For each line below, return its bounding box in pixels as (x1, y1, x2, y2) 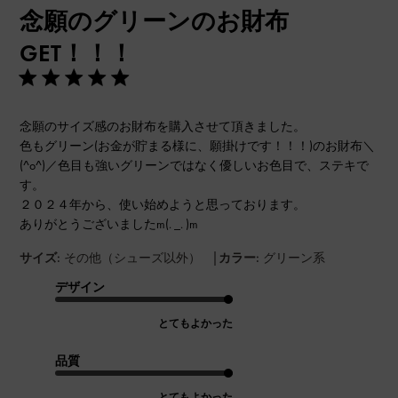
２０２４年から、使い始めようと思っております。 (20, 196, 306, 213)
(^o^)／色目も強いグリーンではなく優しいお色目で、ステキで (20, 157, 370, 174)
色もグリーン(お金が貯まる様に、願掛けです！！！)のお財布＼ (20, 138, 376, 155)
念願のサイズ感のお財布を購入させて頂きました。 (20, 118, 306, 135)
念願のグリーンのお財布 (20, 5, 290, 37)
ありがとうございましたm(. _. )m (20, 216, 199, 233)
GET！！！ (20, 37, 134, 69)
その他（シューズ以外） (64, 250, 202, 267)
